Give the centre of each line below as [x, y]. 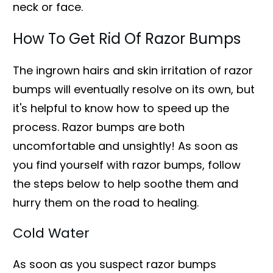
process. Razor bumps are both [99, 127]
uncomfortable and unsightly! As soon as [126, 146]
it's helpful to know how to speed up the [121, 108]
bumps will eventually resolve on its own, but [134, 89]
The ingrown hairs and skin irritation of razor [133, 70]
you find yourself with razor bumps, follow [127, 165]
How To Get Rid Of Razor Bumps [127, 38]
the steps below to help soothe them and [126, 183]
